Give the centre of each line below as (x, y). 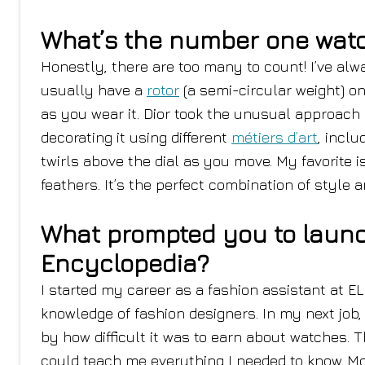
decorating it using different (136, 137)
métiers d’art (275, 137)
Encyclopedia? (125, 263)
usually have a (94, 90)
